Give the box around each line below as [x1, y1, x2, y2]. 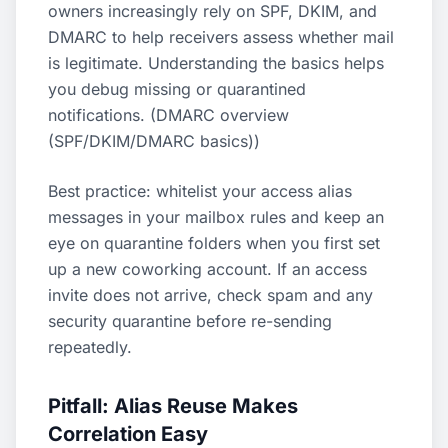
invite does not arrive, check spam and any [48, 285, 373, 305]
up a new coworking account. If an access [48, 259, 367, 279]
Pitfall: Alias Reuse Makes [48, 394, 298, 418]
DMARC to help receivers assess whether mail [48, 27, 394, 47]
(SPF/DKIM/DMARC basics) [48, 131, 254, 151]
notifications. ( [48, 105, 156, 125]
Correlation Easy [48, 422, 208, 446]
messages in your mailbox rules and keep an [48, 207, 384, 227]
